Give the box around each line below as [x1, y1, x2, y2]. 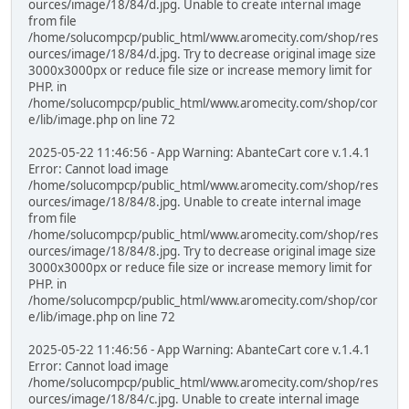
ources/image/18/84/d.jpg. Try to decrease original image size [28, 46, 376, 63]
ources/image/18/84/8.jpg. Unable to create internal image [28, 194, 362, 211]
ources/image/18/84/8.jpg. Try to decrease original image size [28, 243, 376, 260]
